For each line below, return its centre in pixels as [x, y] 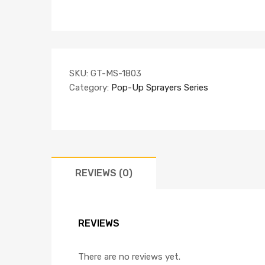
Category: [90, 87]
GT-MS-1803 [116, 73]
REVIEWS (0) [104, 173]
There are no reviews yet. [129, 257]
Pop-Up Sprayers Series [160, 87]
